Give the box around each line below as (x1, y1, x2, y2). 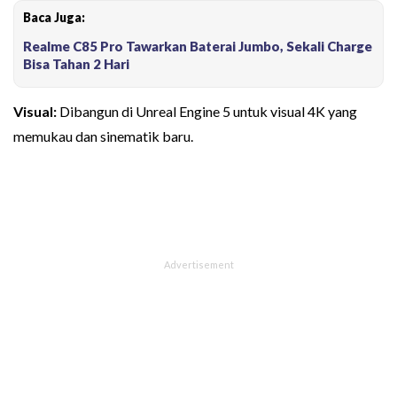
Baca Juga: (23, 9, 85, 25)
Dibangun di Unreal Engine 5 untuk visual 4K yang (57, 102, 357, 120)
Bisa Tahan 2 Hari (23, 55, 129, 72)
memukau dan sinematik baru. (13, 127, 193, 144)
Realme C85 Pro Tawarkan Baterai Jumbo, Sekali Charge (23, 37, 372, 54)
